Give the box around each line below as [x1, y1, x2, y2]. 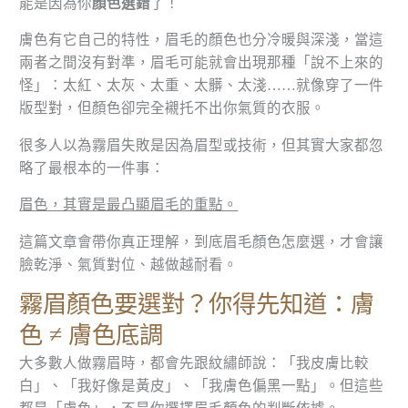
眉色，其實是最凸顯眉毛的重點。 [19, 197, 239, 213]
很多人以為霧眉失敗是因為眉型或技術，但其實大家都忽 [19, 137, 384, 153]
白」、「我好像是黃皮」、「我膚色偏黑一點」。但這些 [19, 378, 384, 394]
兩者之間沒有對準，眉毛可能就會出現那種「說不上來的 [19, 55, 384, 71]
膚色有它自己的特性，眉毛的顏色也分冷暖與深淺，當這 [19, 32, 384, 48]
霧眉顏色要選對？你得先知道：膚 [19, 291, 375, 319]
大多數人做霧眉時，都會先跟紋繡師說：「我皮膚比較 [19, 355, 370, 372]
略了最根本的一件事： [19, 159, 166, 176]
